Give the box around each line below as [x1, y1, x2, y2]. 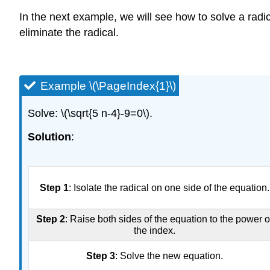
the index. [133, 225, 175, 236]
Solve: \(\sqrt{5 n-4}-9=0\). [28, 107, 152, 120]
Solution [28, 131, 71, 143]
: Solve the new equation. [115, 251, 223, 262]
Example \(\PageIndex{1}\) [40, 80, 176, 93]
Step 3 [86, 251, 115, 262]
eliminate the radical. [19, 27, 119, 39]
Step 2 [36, 214, 65, 225]
